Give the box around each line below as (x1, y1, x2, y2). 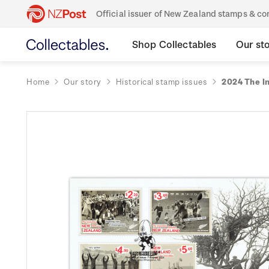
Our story (64, 77, 101, 86)
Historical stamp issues (115, 77, 207, 86)
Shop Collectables (132, 38, 217, 50)
